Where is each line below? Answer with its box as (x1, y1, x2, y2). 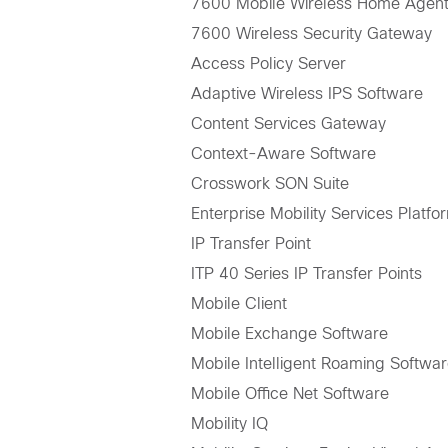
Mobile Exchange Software (191, 325, 389, 343)
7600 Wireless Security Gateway (191, 25, 433, 43)
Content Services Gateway (191, 115, 387, 133)
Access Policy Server (191, 55, 347, 73)
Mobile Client (191, 295, 288, 313)
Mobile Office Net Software (191, 385, 390, 403)
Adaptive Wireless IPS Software (191, 85, 424, 103)
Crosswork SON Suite (191, 175, 350, 193)
